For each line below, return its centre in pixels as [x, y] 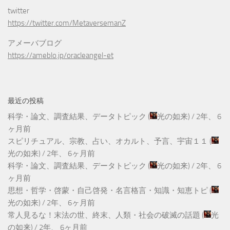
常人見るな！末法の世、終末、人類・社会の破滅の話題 [104, 215]
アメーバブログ [35, 43]
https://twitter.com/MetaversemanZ [67, 23]
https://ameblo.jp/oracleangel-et [61, 56]
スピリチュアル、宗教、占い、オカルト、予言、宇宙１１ [108, 141]
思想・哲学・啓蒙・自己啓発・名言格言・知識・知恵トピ [108, 191]
